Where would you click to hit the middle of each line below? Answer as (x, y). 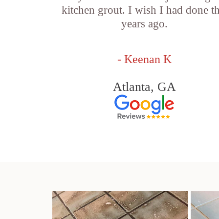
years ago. (144, 24)
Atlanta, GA (144, 87)
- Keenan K (144, 59)
